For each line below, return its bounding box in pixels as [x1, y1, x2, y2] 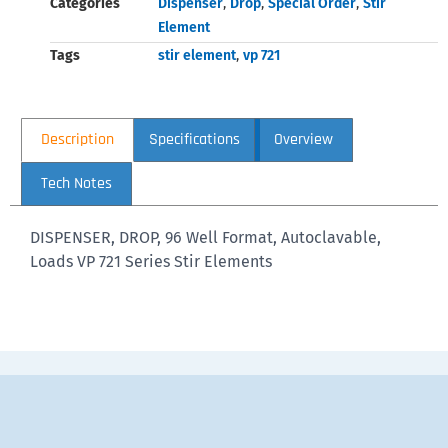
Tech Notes [41, 172, 113, 194]
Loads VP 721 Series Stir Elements [30, 251, 272, 271]
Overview [273, 129, 333, 151]
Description [41, 129, 115, 151]
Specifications [148, 129, 240, 151]
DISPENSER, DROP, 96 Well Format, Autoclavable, [30, 227, 381, 247]
